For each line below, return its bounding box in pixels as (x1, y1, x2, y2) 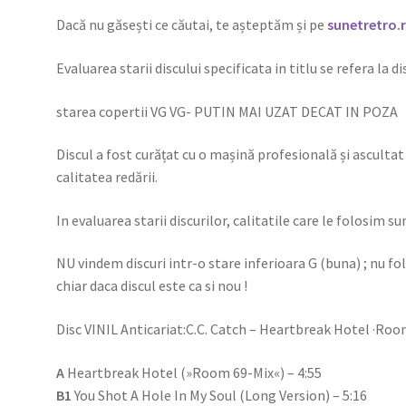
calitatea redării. (56, 168, 159, 187)
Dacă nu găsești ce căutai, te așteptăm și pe (56, 15, 328, 34)
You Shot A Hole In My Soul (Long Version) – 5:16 (72, 385, 368, 404)
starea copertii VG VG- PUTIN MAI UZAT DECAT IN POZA (56, 101, 399, 121)
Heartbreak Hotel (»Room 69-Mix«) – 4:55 (64, 362, 323, 382)
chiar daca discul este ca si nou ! (56, 276, 248, 295)
